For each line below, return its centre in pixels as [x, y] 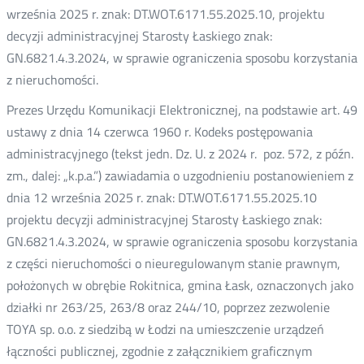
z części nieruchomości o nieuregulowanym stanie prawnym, [173, 263]
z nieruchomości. [54, 80]
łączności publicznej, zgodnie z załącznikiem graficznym [159, 351]
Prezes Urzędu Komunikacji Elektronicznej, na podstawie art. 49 [182, 110]
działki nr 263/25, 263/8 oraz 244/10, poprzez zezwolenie [168, 307]
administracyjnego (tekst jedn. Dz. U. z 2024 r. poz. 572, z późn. [180, 154]
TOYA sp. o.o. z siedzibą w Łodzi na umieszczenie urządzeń [165, 329]
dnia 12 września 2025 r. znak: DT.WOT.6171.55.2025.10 [161, 197]
